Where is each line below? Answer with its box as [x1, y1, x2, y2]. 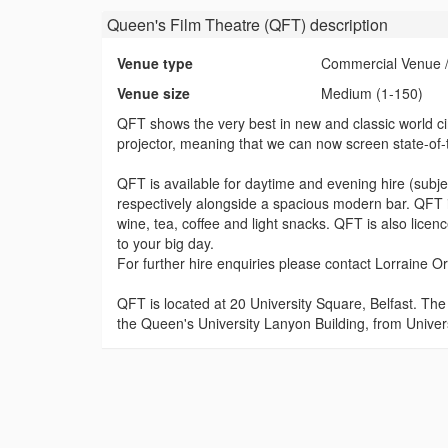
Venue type [117, 52, 193, 73]
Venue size [117, 82, 190, 103]
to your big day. [117, 232, 214, 253]
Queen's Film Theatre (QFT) [107, 12, 306, 36]
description [306, 12, 388, 36]
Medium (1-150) [321, 82, 424, 103]
